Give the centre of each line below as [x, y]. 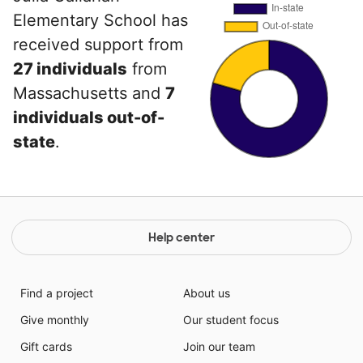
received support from [98, 45]
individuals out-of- [89, 118]
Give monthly [54, 320]
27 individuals [70, 69]
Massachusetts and [89, 94]
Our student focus [231, 320]
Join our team [219, 347]
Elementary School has [100, 21]
